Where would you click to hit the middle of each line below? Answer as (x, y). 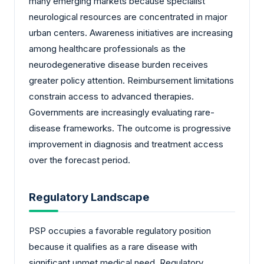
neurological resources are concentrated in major (128, 17)
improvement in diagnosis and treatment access (126, 144)
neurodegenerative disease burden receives (118, 65)
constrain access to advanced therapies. (111, 97)
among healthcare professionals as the (107, 49)
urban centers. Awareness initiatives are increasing (131, 33)
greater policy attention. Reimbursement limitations (131, 81)
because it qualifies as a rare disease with (113, 247)
